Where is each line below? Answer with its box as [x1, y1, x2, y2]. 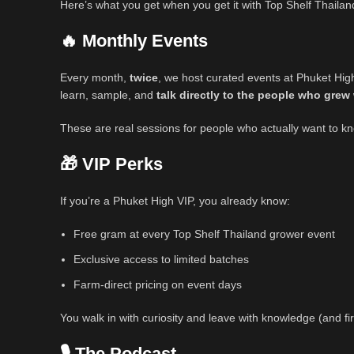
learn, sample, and [60, 88, 156, 102]
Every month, [60, 71, 130, 85]
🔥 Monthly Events [60, 31, 208, 51]
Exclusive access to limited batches [73, 253, 249, 266]
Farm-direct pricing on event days [73, 278, 242, 292]
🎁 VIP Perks [60, 154, 163, 175]
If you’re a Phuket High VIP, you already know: [60, 194, 290, 208]
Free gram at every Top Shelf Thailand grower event [73, 228, 335, 241]
